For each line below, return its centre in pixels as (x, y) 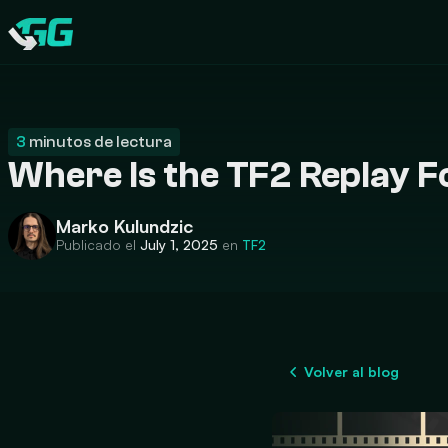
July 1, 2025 (179, 244)
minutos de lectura (99, 142)
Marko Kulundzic (124, 226)
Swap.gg (37, 42)
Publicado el (98, 244)
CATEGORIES (74, 39)
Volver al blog (351, 371)
